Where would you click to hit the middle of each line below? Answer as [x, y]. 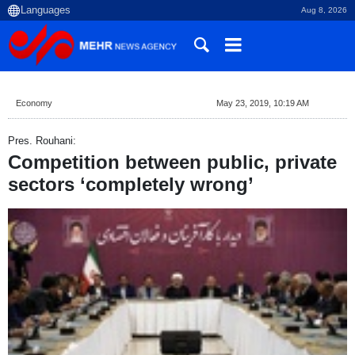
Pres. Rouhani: [42, 141]
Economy [34, 103]
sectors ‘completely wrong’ [131, 185]
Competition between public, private [172, 162]
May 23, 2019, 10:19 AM [262, 103]
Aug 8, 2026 [324, 10]
